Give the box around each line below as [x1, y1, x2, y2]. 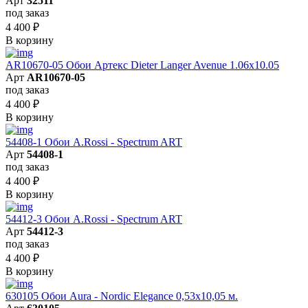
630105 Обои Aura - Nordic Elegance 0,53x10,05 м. [5, 289, 238, 302]
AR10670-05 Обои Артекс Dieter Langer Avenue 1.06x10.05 [5, 58, 279, 71]
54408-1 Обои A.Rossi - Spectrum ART [5, 135, 182, 148]
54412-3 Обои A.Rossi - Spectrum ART [5, 212, 182, 225]
